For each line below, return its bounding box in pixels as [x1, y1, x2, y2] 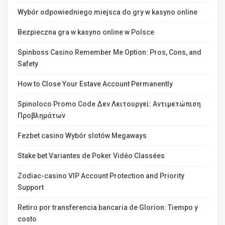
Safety [18, 59, 38, 68]
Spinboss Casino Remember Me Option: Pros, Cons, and [18, 48, 201, 56]
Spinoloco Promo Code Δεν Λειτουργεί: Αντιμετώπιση [18, 99, 201, 108]
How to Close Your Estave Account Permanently [18, 79, 173, 88]
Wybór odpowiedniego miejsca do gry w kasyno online [18, 8, 197, 16]
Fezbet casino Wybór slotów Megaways [18, 131, 147, 140]
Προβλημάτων [18, 111, 65, 120]
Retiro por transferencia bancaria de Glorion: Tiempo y [18, 203, 198, 211]
